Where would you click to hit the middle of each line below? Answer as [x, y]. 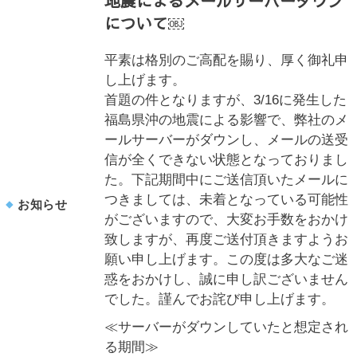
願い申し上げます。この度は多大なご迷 [227, 259]
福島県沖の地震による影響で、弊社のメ [227, 120]
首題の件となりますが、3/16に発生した [226, 100]
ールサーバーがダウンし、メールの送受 [227, 140]
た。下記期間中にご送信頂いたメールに [227, 180]
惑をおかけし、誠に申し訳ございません [227, 279]
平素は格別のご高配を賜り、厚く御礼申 [227, 60]
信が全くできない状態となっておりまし [227, 160]
